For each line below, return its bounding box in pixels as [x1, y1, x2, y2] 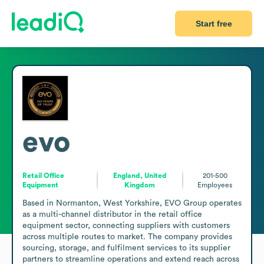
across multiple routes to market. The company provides [22, 232, 232, 241]
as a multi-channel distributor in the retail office [22, 210, 202, 219]
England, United [113, 171, 167, 179]
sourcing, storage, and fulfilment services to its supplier [22, 243, 230, 252]
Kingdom [124, 181, 156, 189]
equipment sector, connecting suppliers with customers [22, 221, 230, 230]
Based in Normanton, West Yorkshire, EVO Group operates [22, 199, 242, 207]
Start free [195, 19, 232, 28]
